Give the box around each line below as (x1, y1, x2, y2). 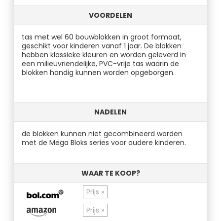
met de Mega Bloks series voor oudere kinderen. (22, 138, 186, 147)
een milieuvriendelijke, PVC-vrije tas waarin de (22, 59, 180, 69)
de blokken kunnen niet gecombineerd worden (22, 129, 183, 139)
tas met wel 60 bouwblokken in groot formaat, (22, 32, 182, 42)
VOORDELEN (89, 10, 132, 20)
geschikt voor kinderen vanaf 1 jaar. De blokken (22, 41, 182, 51)
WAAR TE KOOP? (81, 168, 140, 178)
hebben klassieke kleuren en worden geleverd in (22, 50, 186, 60)
